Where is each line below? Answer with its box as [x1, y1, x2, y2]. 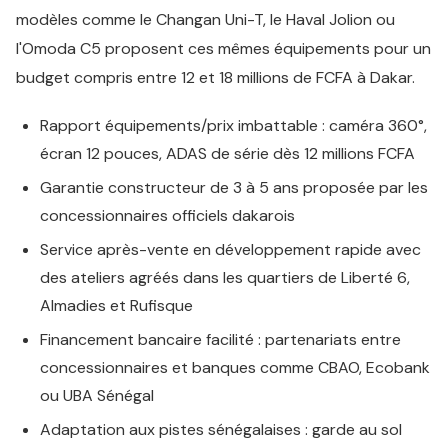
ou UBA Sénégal [40, 385, 154, 406]
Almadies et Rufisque [40, 295, 193, 316]
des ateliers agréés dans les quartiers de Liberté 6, [40, 267, 410, 288]
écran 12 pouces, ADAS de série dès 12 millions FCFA [40, 143, 415, 164]
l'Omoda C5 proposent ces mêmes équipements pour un [16, 38, 431, 59]
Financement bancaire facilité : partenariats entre [40, 329, 401, 350]
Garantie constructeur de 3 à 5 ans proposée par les [40, 177, 428, 198]
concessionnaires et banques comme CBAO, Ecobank [40, 357, 430, 378]
